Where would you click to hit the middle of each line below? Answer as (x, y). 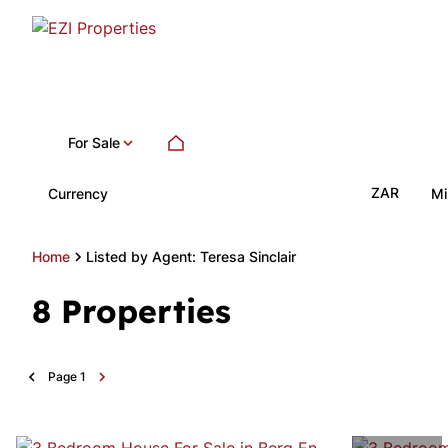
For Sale (94, 142)
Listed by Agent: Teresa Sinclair (191, 256)
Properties (146, 311)
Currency (78, 193)
